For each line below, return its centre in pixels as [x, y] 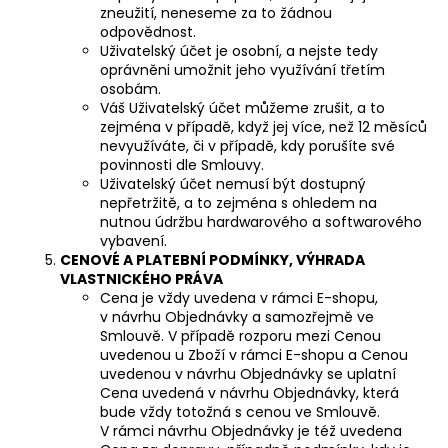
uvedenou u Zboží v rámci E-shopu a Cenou [254, 354]
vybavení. [133, 240]
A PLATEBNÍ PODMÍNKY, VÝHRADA [242, 259]
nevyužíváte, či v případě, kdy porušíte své [247, 145]
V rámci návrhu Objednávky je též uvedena [251, 430]
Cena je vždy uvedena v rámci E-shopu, [239, 297]
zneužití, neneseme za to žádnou [216, 12]
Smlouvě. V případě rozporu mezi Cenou [240, 335]
